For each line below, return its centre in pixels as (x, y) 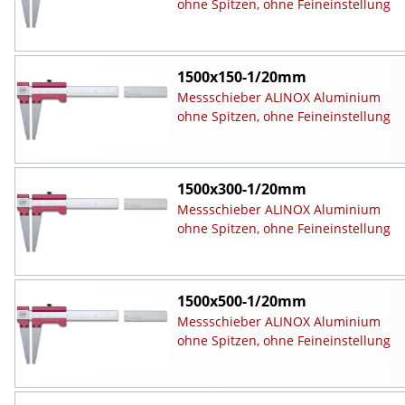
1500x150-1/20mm (241, 76)
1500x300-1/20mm (241, 188)
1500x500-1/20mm (241, 301)
